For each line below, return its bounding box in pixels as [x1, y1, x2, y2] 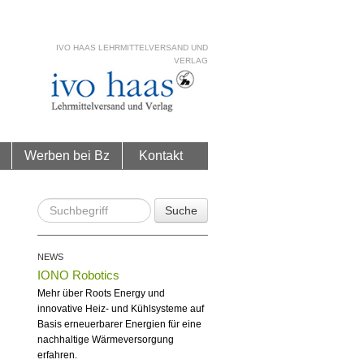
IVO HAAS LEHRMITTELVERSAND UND [56, 43, 208, 52]
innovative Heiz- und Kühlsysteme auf [37, 303, 204, 314]
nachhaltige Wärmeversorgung [37, 334, 174, 345]
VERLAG [174, 56, 208, 65]
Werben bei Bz [24, 148, 110, 162]
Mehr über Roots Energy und [37, 288, 165, 299]
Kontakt [139, 148, 183, 162]
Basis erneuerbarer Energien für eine [37, 318, 201, 330]
